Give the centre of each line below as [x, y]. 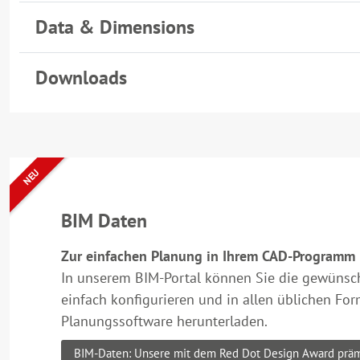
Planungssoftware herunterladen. [164, 321]
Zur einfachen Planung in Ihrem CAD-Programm [208, 256]
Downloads [81, 77]
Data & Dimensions [115, 27]
